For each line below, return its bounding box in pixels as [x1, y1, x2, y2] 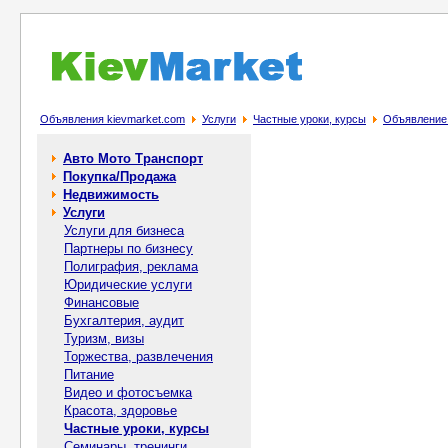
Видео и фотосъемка [64, 385, 192, 400]
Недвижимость [63, 187, 159, 202]
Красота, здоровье [64, 403, 177, 418]
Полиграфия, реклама [64, 259, 198, 274]
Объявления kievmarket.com [40, 113, 185, 125]
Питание [64, 367, 114, 382]
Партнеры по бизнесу [64, 241, 193, 256]
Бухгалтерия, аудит [64, 313, 184, 328]
